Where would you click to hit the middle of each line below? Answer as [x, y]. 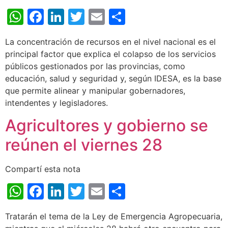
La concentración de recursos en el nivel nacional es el [110, 41]
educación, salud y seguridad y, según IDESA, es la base [113, 78]
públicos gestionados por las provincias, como [95, 66]
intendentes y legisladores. [56, 103]
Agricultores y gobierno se [107, 126]
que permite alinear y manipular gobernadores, [95, 90]
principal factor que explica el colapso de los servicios [110, 54]
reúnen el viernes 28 [84, 145]
